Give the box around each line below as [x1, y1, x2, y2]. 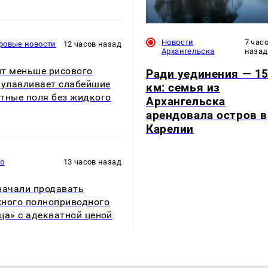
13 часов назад [63, 157, 121, 166]
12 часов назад [63, 39, 121, 48]
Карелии [146, 122, 194, 136]
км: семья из [146, 81, 220, 95]
